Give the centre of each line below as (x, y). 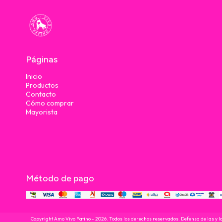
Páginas (42, 60)
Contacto (41, 94)
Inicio (34, 77)
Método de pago (60, 179)
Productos (42, 85)
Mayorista (42, 112)
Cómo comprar (50, 103)
